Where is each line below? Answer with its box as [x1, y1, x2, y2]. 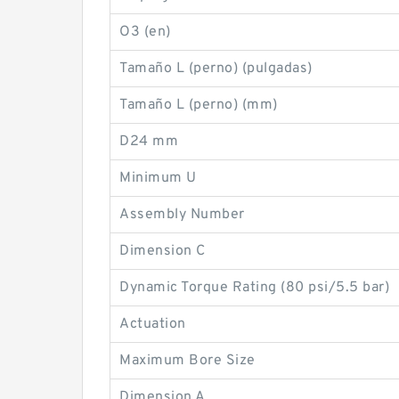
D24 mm [119, 133, 178, 151]
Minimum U [119, 169, 197, 187]
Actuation [119, 315, 186, 333]
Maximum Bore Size [119, 352, 256, 370]
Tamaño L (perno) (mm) [119, 96, 278, 114]
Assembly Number [119, 206, 245, 224]
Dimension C [119, 242, 206, 260]
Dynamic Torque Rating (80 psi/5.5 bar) [119, 279, 389, 297]
